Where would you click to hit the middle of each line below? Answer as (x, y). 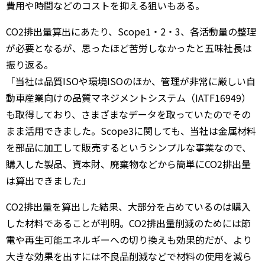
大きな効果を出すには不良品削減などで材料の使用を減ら (129, 256)
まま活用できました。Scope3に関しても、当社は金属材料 (131, 130)
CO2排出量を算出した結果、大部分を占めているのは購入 (128, 206)
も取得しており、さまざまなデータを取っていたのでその (128, 114)
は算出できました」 (49, 180)
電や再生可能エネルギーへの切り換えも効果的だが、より (129, 239)
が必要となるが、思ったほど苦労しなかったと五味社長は (129, 48)
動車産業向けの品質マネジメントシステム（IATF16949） (128, 97)
